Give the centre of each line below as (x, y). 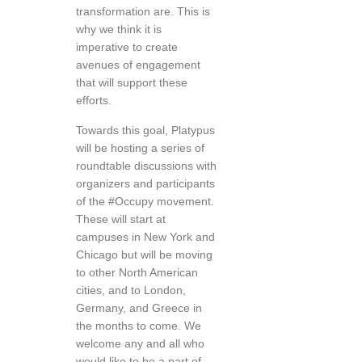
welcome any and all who (140, 343)
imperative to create (127, 47)
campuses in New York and (145, 237)
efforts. (94, 100)
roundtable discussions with (146, 166)
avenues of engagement (138, 65)
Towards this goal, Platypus (145, 130)
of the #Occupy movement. (145, 201)
